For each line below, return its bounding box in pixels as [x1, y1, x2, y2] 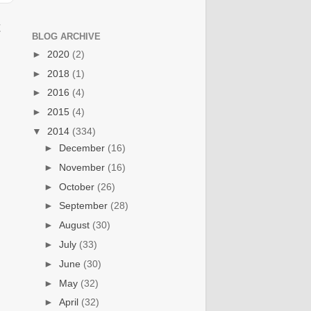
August [59, 219, 93, 231]
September [59, 200, 111, 212]
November [59, 161, 108, 173]
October [59, 180, 98, 192]
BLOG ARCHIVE [32, 31, 101, 42]
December [59, 142, 108, 154]
